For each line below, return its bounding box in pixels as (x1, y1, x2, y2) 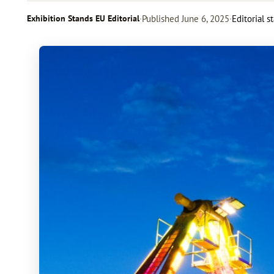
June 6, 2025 (179, 13, 229, 24)
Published (142, 13, 179, 24)
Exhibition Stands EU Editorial (27, 13, 139, 24)
